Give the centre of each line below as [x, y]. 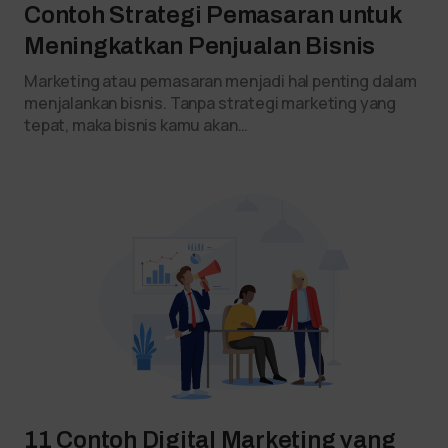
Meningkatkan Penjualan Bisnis [200, 45]
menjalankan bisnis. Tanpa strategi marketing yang [210, 102]
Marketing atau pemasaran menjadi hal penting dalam [220, 80]
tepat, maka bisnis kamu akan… [136, 124]
